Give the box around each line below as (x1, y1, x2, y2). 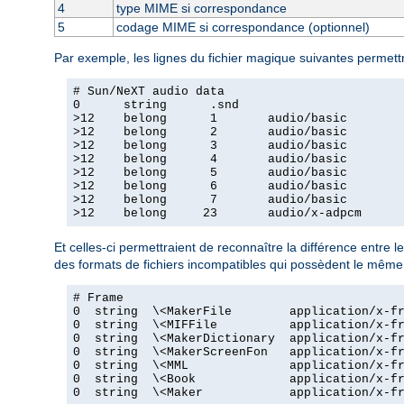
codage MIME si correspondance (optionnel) (115, 19, 370, 34)
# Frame (73, 290, 124, 305)
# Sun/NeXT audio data (73, 84, 225, 98)
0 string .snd (73, 97, 239, 112)
